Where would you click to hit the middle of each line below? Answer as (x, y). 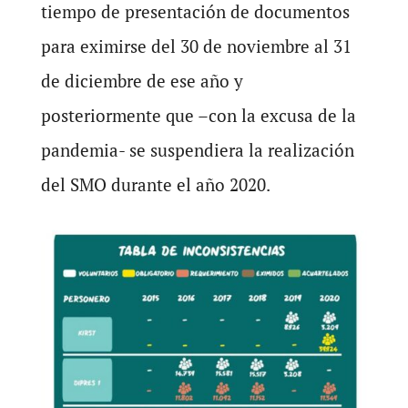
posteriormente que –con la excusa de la (198, 115)
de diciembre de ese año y (142, 81)
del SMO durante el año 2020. (155, 184)
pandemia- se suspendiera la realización (197, 150)
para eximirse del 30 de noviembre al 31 (196, 46)
